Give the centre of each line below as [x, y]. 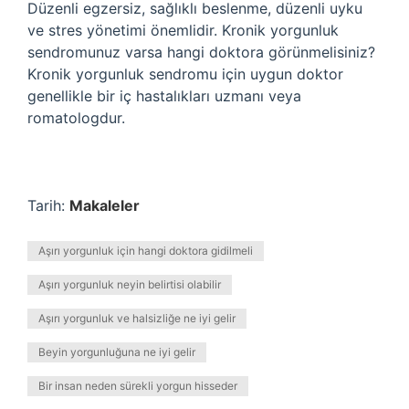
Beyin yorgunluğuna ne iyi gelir [117, 352]
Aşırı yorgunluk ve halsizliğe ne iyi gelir [137, 318]
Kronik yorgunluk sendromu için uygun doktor [185, 74]
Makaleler [105, 205]
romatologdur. [76, 118]
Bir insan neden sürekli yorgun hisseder [138, 386]
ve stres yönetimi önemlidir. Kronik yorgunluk [183, 30]
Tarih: [48, 205]
